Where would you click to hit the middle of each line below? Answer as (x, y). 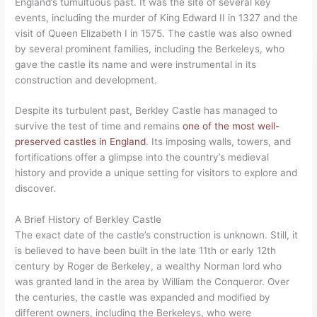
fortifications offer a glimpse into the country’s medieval (142, 157)
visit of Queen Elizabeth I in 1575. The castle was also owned (154, 33)
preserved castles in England (81, 142)
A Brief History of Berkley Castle (88, 220)
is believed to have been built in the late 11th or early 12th (146, 251)
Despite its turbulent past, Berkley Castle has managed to (146, 111)
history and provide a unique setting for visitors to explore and (156, 173)
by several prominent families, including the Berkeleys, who (150, 48)
